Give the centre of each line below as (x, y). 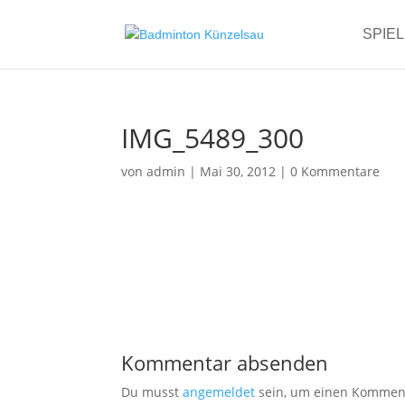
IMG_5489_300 (213, 138)
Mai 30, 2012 (238, 171)
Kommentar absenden (225, 363)
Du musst (152, 392)
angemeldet (219, 392)
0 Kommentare (335, 171)
